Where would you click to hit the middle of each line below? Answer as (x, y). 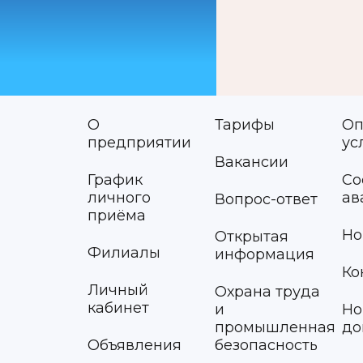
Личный (117, 290)
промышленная (275, 327)
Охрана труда (267, 292)
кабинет (118, 308)
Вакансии (251, 162)
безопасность (266, 345)
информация (264, 254)
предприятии (139, 143)
